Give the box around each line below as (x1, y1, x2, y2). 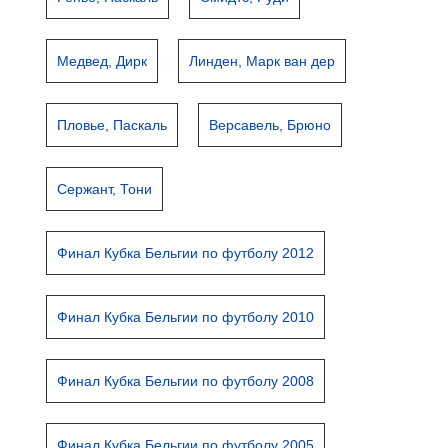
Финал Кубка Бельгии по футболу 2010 (57, 309, 315, 325)
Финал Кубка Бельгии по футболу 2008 (57, 373, 315, 389)
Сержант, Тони (57, 181, 153, 197)
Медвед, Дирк (57, 53, 148, 69)
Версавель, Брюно (209, 117, 332, 133)
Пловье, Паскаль (57, 117, 168, 133)
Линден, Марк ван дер (189, 53, 336, 69)
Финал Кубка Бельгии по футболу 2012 (57, 245, 315, 261)
